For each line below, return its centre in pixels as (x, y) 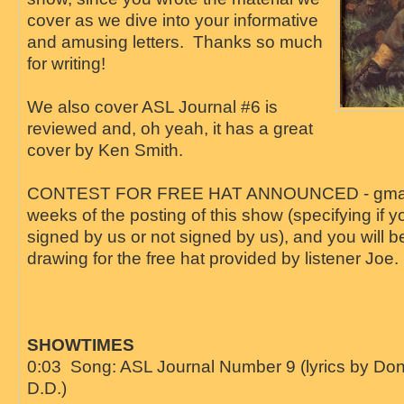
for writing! (66, 64)
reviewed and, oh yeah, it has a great (170, 129)
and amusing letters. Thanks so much (174, 42)
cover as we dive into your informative (172, 20)
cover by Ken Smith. (105, 150)
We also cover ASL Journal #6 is (152, 107)
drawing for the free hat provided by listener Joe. (212, 258)
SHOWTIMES (80, 345)
